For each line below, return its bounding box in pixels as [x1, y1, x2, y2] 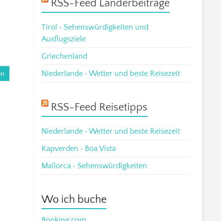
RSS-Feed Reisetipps [51, 101, 148, 113]
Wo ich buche [41, 193, 107, 206]
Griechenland [41, 51, 88, 61]
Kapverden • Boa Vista [41, 144, 116, 153]
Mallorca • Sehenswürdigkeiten [41, 161, 147, 170]
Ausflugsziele [41, 34, 86, 43]
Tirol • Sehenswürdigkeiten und [41, 22, 149, 32]
